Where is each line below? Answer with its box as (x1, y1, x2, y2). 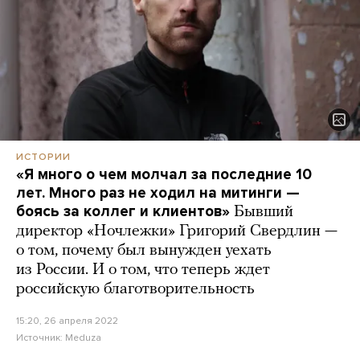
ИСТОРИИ (16, 151, 71, 163)
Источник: (16, 332, 65, 344)
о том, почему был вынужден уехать (16, 243, 272, 260)
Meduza (65, 332, 101, 344)
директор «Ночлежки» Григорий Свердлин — (16, 223, 337, 240)
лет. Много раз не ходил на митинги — (16, 184, 300, 202)
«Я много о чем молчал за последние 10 (16, 166, 312, 184)
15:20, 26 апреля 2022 (16, 315, 118, 327)
